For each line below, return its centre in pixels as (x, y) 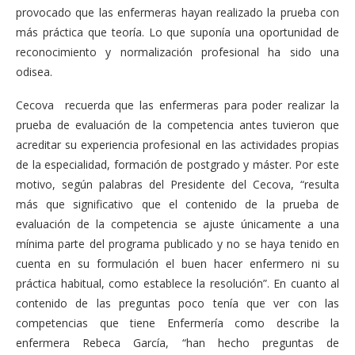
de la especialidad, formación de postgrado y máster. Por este (177, 164)
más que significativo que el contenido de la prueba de (177, 204)
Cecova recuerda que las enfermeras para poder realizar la (177, 105)
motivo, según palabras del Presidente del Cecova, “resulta (177, 184)
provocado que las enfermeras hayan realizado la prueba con (177, 12)
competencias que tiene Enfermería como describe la (177, 323)
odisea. (34, 71)
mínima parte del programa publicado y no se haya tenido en (177, 243)
